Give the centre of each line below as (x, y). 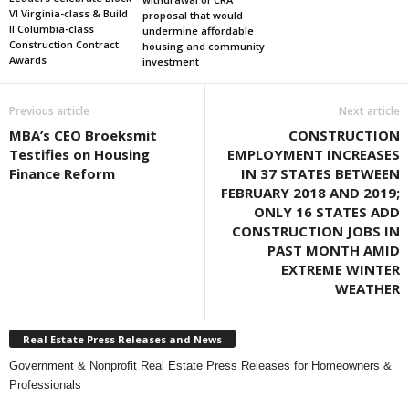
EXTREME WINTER (341, 270)
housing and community (203, 47)
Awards (28, 59)
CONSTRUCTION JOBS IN (316, 231)
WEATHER (367, 289)
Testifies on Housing (79, 155)
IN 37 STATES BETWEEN (320, 174)
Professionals (45, 384)
